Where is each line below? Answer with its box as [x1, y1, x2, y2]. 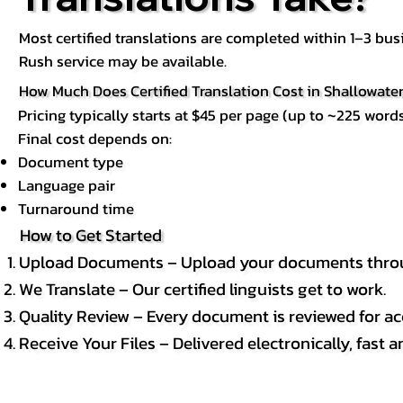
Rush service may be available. [18, 50, 227, 74]
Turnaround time [17, 197, 134, 220]
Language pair [17, 174, 115, 197]
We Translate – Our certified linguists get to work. [18, 276, 386, 302]
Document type [17, 150, 123, 174]
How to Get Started [20, 221, 163, 247]
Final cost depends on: [17, 127, 172, 150]
